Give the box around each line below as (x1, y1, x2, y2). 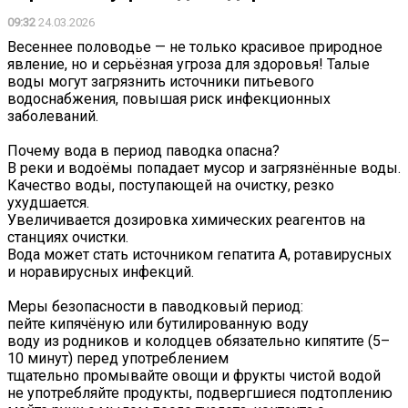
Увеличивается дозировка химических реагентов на (7, 211, 365, 229)
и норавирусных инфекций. (7, 263, 194, 281)
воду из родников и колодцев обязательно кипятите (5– (7, 332, 390, 351)
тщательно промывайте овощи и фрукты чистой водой (7, 367, 381, 385)
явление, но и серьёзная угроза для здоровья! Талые (7, 56, 370, 74)
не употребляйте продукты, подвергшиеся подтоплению (7, 384, 393, 403)
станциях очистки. (7, 229, 128, 247)
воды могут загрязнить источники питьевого (7, 73, 314, 91)
